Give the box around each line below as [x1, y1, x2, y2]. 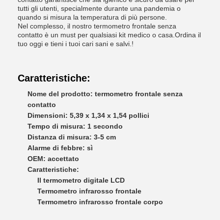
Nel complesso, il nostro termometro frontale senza [18, 22, 176, 30]
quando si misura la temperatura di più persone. [18, 13, 167, 21]
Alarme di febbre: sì [27, 144, 93, 152]
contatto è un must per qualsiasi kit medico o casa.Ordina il [18, 31, 201, 39]
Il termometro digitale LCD [37, 176, 125, 184]
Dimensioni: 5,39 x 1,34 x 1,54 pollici [27, 111, 149, 119]
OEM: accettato [27, 155, 79, 163]
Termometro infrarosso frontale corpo [37, 198, 163, 206]
